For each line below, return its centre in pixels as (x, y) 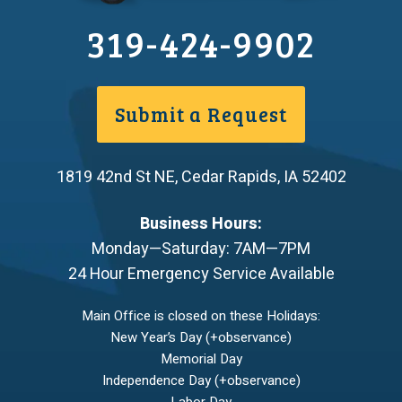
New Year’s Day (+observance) (201, 337)
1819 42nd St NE (115, 178)
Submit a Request (201, 114)
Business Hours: (201, 223)
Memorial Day (201, 358)
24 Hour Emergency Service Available (201, 274)
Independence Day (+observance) (201, 380)
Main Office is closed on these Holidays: (201, 315)
